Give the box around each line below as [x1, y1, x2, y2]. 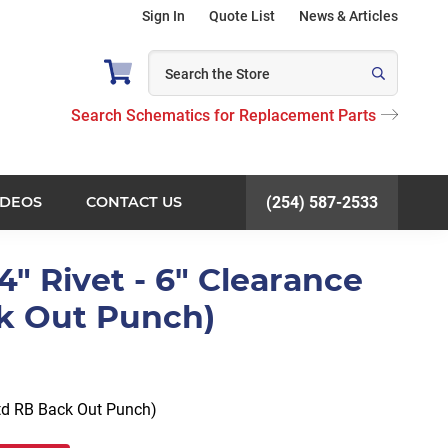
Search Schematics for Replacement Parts [71, 106, 376, 125]
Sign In [142, 8, 185, 24]
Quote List [209, 8, 275, 24]
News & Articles [299, 8, 398, 24]
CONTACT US [86, 192, 182, 211]
